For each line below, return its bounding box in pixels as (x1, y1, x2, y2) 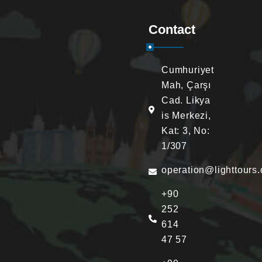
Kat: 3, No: (161, 125, 210, 136)
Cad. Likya (161, 95, 211, 105)
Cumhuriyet (161, 64, 215, 75)
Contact (149, 22, 195, 37)
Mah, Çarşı (161, 80, 212, 90)
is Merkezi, (161, 110, 211, 120)
